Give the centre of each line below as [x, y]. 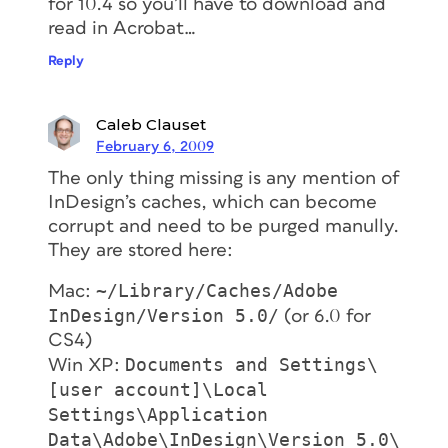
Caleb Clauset [151, 124]
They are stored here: [140, 250]
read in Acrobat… [122, 28]
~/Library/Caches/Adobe [217, 290]
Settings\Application [158, 414]
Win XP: [86, 365]
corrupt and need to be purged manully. [223, 226]
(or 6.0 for [325, 316]
